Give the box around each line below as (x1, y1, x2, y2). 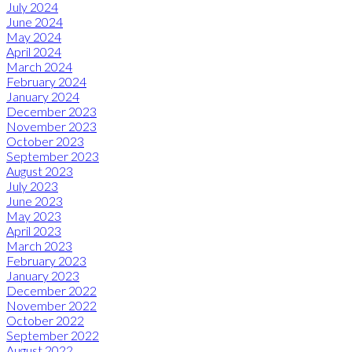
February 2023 (6, 252, 86, 268)
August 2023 (6, 163, 73, 178)
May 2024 (6, 28, 61, 44)
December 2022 (6, 282, 97, 298)
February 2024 (6, 73, 86, 89)
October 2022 (6, 312, 84, 328)
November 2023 (6, 118, 97, 134)
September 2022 (6, 327, 99, 343)
